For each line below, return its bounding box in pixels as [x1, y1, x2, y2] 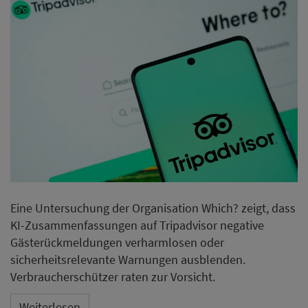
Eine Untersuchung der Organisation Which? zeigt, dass [10, 199, 296, 216]
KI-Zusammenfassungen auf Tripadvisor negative [10, 217, 264, 233]
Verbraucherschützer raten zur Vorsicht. [10, 268, 215, 285]
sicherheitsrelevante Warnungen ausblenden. [10, 251, 245, 267]
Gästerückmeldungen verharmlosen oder [10, 234, 224, 250]
